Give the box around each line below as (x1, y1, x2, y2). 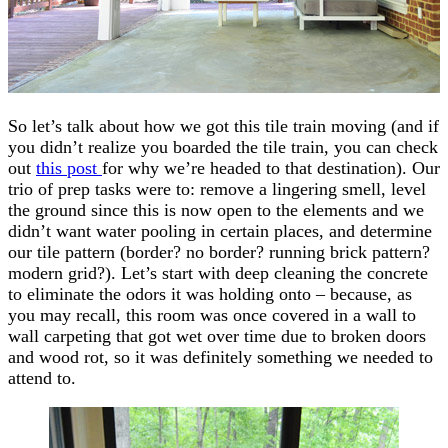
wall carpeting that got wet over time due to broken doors (8, 325, 426, 346)
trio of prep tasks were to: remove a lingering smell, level (8, 178, 426, 199)
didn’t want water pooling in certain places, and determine (8, 220, 432, 241)
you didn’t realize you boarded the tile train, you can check (8, 136, 438, 157)
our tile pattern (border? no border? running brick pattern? (8, 241, 430, 262)
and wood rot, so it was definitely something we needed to (8, 346, 433, 367)
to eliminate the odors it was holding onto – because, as (8, 283, 412, 304)
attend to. (8, 367, 76, 388)
